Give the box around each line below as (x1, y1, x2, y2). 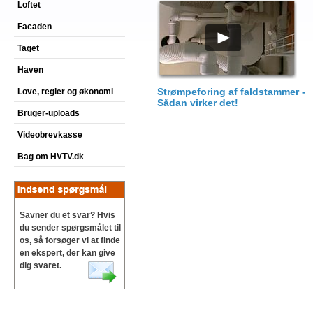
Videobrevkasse (17, 130, 82, 140)
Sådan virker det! (157, 97, 238, 108)
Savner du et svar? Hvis (20, 210, 115, 220)
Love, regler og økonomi (17, 87, 113, 96)
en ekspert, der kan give (20, 248, 115, 258)
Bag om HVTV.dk (17, 152, 84, 161)
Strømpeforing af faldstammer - (157, 86, 305, 97)
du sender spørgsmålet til (20, 223, 121, 233)
